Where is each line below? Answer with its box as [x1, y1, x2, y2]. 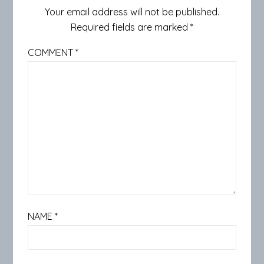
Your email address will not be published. [45, 5, 219, 18]
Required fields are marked [71, 21, 190, 33]
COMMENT [28, 46, 76, 58]
